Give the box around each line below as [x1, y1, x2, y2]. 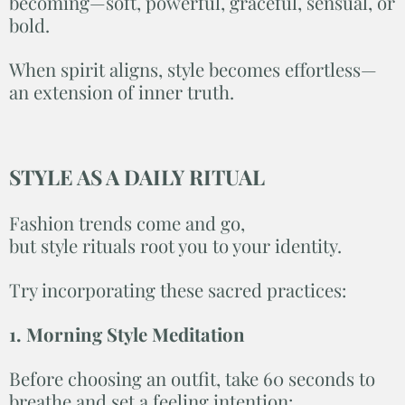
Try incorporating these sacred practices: [9, 277, 346, 302]
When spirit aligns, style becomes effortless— [9, 56, 377, 81]
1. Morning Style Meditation [9, 321, 245, 346]
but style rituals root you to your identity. [9, 232, 342, 258]
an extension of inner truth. [9, 79, 234, 104]
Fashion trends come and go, [9, 210, 245, 235]
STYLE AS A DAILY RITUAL [9, 162, 265, 191]
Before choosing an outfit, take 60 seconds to [9, 365, 375, 391]
